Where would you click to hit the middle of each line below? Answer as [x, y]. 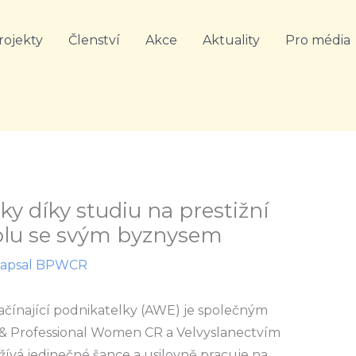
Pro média [317, 40]
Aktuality [231, 40]
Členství [94, 40]
